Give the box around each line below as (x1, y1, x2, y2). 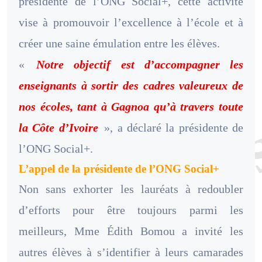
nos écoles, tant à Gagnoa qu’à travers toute (19, 100, 243, 113)
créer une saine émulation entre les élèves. (19, 37, 220, 50)
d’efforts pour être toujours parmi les (19, 204, 243, 217)
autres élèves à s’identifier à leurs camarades (19, 246, 243, 259)
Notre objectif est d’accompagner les (36, 58, 244, 71)
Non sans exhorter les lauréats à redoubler (19, 182, 243, 196)
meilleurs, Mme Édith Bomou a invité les (19, 225, 243, 238)
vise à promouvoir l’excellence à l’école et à (19, 16, 243, 29)
